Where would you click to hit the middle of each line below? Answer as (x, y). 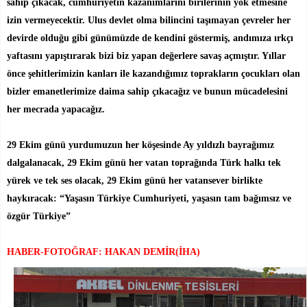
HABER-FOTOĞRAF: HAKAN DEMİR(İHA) (103, 251)
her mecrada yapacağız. (56, 109)
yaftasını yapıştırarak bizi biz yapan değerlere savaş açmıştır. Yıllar (146, 56)
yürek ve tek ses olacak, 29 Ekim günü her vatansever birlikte (135, 180)
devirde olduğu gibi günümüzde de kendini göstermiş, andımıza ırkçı (150, 38)
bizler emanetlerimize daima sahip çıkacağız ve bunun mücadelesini (147, 91)
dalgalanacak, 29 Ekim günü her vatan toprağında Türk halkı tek (144, 162)
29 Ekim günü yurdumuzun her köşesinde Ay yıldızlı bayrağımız (140, 145)
